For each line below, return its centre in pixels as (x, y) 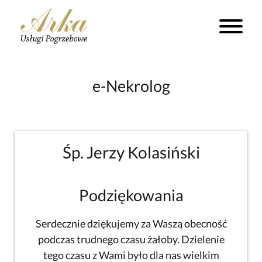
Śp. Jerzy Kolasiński (131, 152)
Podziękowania (131, 195)
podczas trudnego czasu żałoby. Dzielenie (131, 239)
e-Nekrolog (131, 85)
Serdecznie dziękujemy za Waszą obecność (131, 223)
